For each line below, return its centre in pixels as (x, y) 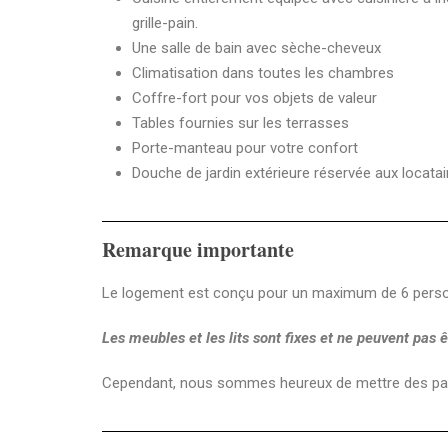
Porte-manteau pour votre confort (245, 148)
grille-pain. (165, 23)
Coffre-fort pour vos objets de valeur (254, 98)
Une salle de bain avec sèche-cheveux (256, 48)
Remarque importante (198, 250)
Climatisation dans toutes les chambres (263, 73)
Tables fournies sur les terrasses (240, 123)
